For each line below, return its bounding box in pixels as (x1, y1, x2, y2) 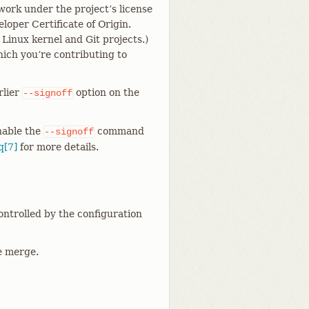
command (94, 126, 144, 137)
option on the (73, 87, 139, 98)
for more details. (17, 141, 99, 152)
